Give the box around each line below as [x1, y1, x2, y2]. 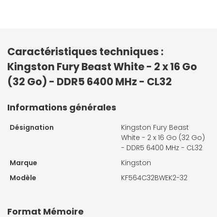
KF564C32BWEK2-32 [121, 172, 187, 183]
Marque [10, 157, 37, 168]
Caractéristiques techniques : [7, 44, 164, 59]
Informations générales [7, 101, 116, 113]
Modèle [10, 172, 36, 183]
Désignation [10, 122, 54, 132]
